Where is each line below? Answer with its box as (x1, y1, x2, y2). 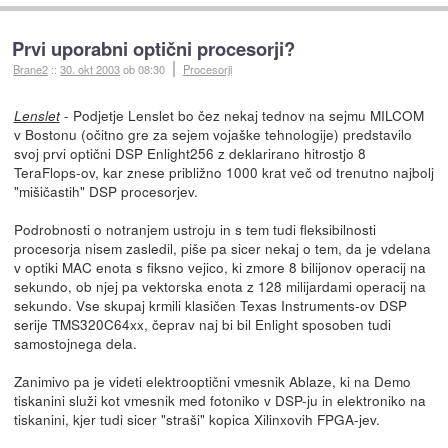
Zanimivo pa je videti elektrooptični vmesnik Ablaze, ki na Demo (13, 370, 411, 391)
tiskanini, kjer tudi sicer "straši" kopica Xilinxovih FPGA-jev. (13, 408, 380, 429)
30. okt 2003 (60, 60, 121, 77)
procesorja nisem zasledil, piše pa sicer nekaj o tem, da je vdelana (13, 237, 431, 258)
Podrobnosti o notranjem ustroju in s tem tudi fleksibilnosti (13, 218, 376, 239)
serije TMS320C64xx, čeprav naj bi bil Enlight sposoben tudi (13, 313, 391, 334)
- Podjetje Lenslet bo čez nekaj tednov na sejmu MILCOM (59, 104, 424, 125)
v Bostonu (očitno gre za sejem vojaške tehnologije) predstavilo (13, 123, 412, 144)
